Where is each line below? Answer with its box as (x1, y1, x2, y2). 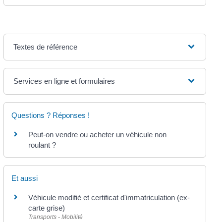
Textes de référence (13, 42, 77, 51)
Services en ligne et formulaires (13, 76, 115, 85)
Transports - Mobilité (28, 214, 83, 221)
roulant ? (28, 140, 56, 149)
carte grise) (28, 204, 65, 213)
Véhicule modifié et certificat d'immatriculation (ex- (28, 193, 190, 202)
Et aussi (11, 174, 38, 183)
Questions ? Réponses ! (11, 111, 90, 119)
